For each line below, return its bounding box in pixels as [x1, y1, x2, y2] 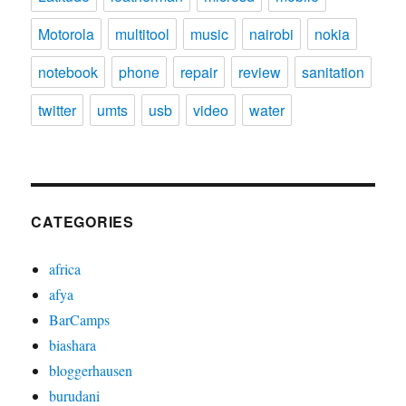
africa [49, 258, 82, 278]
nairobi [249, 23, 295, 44]
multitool [115, 23, 170, 44]
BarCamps [49, 309, 111, 329]
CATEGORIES [31, 210, 134, 232]
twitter [38, 99, 77, 121]
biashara [49, 334, 97, 354]
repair [180, 61, 218, 82]
